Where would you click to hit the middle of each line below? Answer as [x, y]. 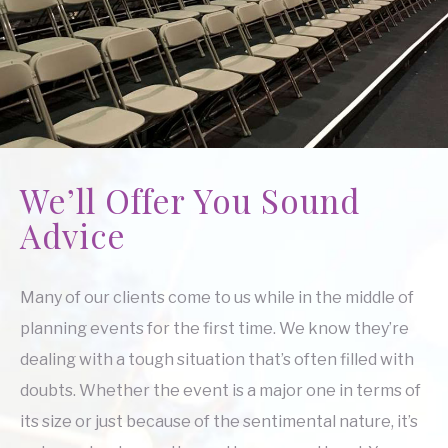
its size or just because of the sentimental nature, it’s [219, 421]
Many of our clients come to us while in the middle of [217, 297]
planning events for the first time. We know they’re [214, 328]
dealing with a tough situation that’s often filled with [217, 359]
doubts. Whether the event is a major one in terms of [220, 390]
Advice [73, 234]
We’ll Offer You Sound [190, 199]
